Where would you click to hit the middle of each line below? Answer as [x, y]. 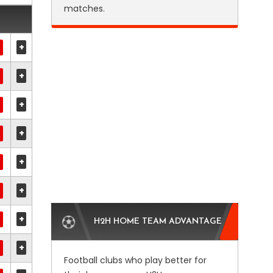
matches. [84, 9]
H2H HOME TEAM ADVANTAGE [158, 222]
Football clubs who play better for [135, 260]
